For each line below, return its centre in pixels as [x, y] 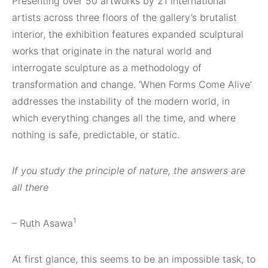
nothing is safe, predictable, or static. [97, 135]
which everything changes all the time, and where [124, 118]
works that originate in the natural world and [112, 51]
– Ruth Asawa [42, 223]
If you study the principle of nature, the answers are [129, 170]
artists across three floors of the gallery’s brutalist [124, 17]
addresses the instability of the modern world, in [121, 101]
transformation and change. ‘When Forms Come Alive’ [132, 84]
